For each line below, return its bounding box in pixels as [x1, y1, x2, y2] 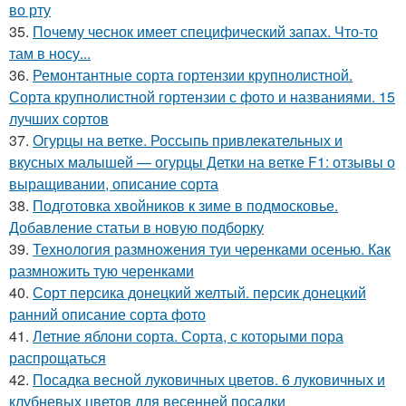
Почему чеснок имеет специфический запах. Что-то [33, 21, 378, 43]
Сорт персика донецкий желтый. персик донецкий [33, 282, 366, 304]
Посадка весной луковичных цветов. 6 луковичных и [33, 369, 385, 391]
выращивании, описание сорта [9, 173, 218, 195]
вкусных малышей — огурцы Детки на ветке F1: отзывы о [9, 151, 395, 173]
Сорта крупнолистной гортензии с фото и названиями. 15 [9, 86, 395, 108]
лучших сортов [9, 108, 109, 130]
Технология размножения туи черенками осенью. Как [33, 238, 391, 260]
